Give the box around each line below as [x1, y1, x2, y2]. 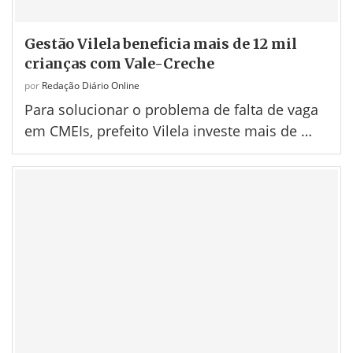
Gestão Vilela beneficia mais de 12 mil [24, 35, 297, 54]
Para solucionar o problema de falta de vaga [24, 100, 318, 120]
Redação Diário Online [42, 79, 139, 93]
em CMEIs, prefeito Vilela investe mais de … [24, 121, 312, 141]
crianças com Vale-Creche [24, 54, 214, 73]
